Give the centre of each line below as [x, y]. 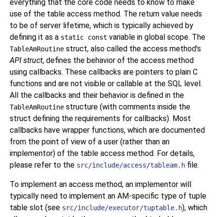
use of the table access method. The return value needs [106, 14]
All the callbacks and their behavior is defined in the [97, 95]
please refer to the [43, 165]
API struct [26, 61]
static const [84, 38]
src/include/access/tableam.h [131, 165]
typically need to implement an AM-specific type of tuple [108, 196]
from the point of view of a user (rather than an [90, 142]
